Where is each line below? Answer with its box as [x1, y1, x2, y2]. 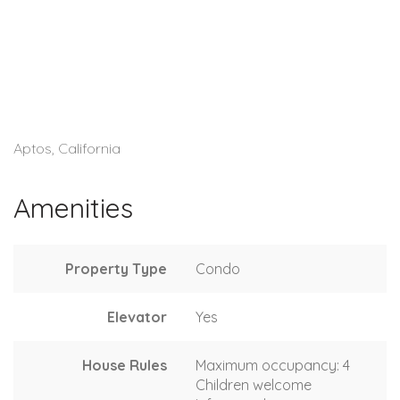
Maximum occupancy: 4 [196, 355, 350, 374]
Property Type [65, 259, 167, 278]
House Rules [82, 355, 167, 374]
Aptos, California [13, 138, 121, 157]
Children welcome [196, 375, 312, 394]
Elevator [107, 307, 167, 326]
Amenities [13, 190, 133, 225]
